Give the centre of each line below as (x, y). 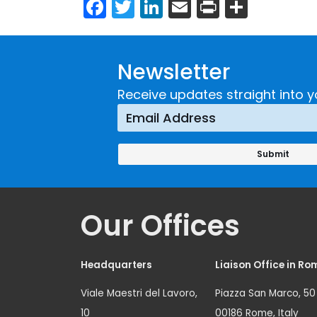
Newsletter (173, 73)
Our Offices (160, 226)
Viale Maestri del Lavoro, (139, 294)
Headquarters (116, 265)
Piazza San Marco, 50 (265, 294)
